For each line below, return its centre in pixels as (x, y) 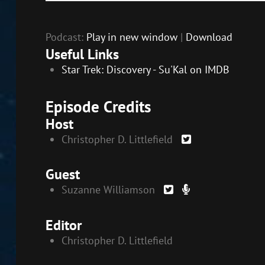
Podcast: (66, 37)
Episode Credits (98, 106)
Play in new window (132, 37)
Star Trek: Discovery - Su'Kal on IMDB (145, 70)
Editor (63, 224)
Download (209, 37)
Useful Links (82, 54)
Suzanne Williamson (108, 190)
